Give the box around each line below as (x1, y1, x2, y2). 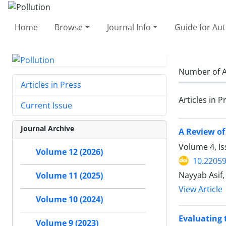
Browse (54, 21, 83, 33)
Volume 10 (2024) (36, 194, 103, 205)
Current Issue (21, 100, 72, 111)
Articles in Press (21, 79, 81, 91)
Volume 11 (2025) (36, 170, 103, 182)
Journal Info (106, 21, 151, 33)
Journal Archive (21, 124, 74, 134)
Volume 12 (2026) (36, 146, 103, 158)
